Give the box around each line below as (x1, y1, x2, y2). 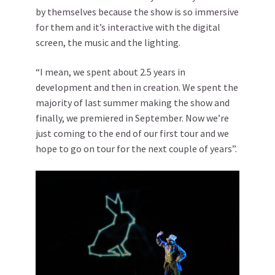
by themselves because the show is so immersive (36, 5, 239, 18)
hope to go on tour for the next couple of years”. (36, 142, 237, 155)
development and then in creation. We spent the (36, 80, 238, 93)
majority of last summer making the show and (36, 96, 230, 109)
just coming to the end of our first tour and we (36, 126, 229, 139)
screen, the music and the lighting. (36, 36, 180, 48)
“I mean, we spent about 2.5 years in (36, 65, 185, 78)
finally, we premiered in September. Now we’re (36, 111, 229, 124)
